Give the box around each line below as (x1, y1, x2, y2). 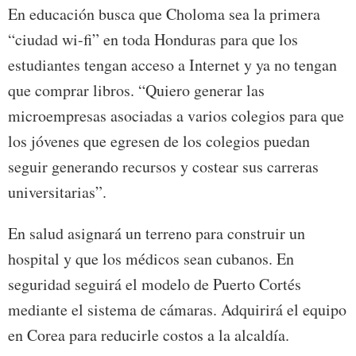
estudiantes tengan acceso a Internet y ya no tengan (8, 54, 337, 76)
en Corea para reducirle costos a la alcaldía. (8, 324, 289, 346)
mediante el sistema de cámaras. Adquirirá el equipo (8, 299, 346, 321)
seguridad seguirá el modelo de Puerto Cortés (8, 273, 301, 296)
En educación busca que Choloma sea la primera (8, 3, 320, 25)
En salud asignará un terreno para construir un (8, 222, 305, 245)
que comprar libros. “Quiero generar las (8, 79, 265, 102)
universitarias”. (8, 181, 106, 203)
